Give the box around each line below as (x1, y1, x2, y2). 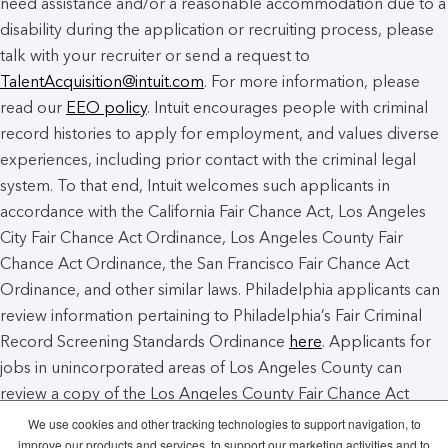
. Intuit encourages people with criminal (147, 98, 428, 118)
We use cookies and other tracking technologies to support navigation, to (27, 415, 421, 432)
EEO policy (66, 98, 147, 118)
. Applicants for (322, 332, 431, 352)
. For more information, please (204, 72, 420, 92)
